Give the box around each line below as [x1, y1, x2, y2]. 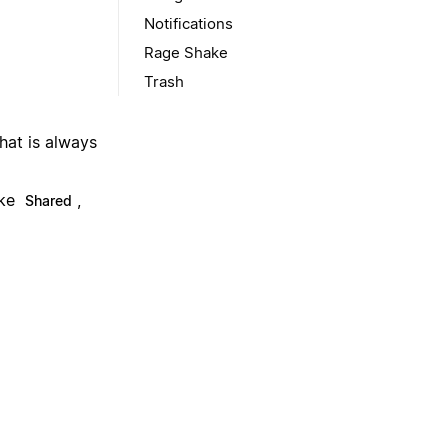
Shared [25, 192, 72, 210]
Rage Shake [144, 43, 228, 62]
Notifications [144, 14, 233, 33]
